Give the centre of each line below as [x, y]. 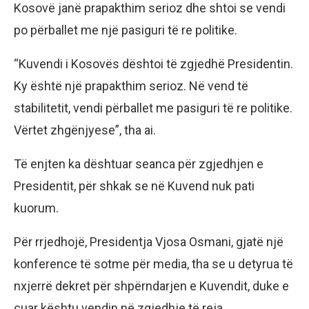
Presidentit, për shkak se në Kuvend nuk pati [134, 186]
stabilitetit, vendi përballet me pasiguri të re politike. [153, 108]
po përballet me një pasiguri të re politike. [126, 30]
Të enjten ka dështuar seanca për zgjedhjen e [139, 164]
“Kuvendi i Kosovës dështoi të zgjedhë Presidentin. [153, 64]
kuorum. [36, 208]
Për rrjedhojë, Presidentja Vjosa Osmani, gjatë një [149, 242]
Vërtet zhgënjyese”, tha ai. [85, 130]
